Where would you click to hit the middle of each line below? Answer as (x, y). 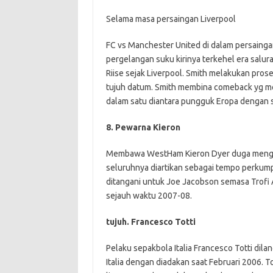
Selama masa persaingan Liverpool (171, 19)
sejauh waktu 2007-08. (149, 196)
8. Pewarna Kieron (143, 127)
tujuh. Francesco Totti (151, 222)
